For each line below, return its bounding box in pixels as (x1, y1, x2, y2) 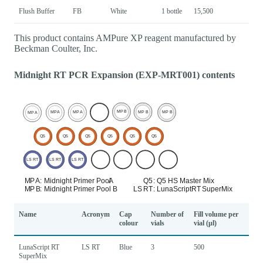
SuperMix (19, 251, 47, 260)
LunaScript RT (19, 242, 59, 251)
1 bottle (161, 7, 182, 16)
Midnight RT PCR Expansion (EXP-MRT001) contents (14, 70, 235, 80)
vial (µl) (194, 218, 217, 227)
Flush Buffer (19, 7, 55, 16)
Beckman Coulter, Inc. (14, 43, 97, 54)
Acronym (82, 210, 110, 218)
